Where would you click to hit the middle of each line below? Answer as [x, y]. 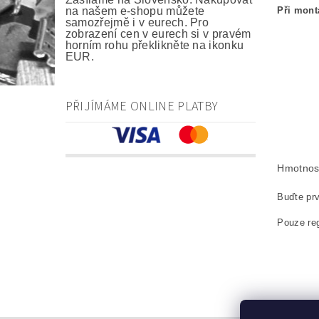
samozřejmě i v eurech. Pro [137, 23]
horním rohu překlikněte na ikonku [155, 46]
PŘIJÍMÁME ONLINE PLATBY [142, 107]
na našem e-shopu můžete [135, 11]
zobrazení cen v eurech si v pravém [158, 34]
